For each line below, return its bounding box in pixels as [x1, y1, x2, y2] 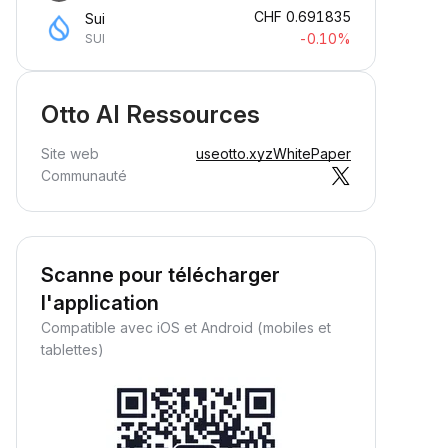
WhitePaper [273, 145, 351, 162]
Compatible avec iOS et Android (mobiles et [41, 319, 331, 336]
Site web [41, 145, 99, 162]
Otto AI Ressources [41, 100, 260, 129]
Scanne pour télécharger [41, 263, 280, 287]
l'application [41, 291, 159, 315]
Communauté [41, 167, 127, 184]
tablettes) [41, 341, 104, 358]
